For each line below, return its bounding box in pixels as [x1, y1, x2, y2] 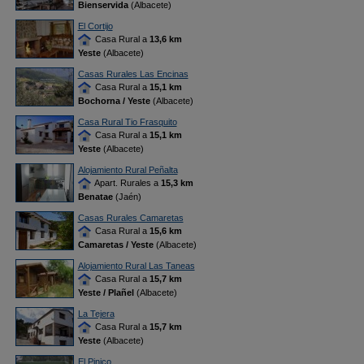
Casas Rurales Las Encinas [77, 69, 188, 79]
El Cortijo [77, 21, 113, 31]
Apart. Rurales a [92, 178, 161, 188]
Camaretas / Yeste [77, 240, 154, 250]
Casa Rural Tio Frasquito [77, 117, 177, 127]
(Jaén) [112, 192, 141, 202]
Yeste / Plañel [77, 288, 134, 298]
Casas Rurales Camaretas [77, 213, 184, 223]
